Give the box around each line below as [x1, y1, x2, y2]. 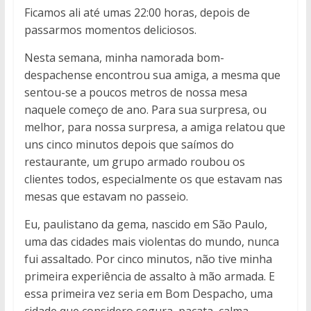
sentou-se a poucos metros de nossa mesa [24, 85, 247, 101]
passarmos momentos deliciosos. [24, 22, 196, 38]
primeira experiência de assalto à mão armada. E [24, 269, 275, 285]
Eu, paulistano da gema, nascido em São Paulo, [24, 217, 267, 233]
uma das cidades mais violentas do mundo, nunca [24, 234, 279, 250]
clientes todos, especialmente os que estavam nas [24, 171, 283, 187]
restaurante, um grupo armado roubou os [24, 154, 245, 170]
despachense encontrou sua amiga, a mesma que [24, 67, 280, 83]
